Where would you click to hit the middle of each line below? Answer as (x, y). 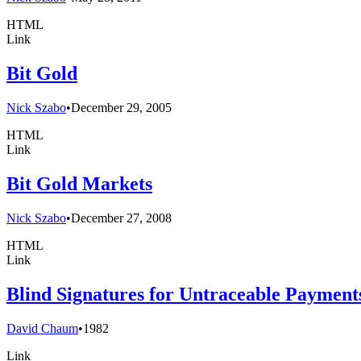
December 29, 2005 (121, 107)
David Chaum (42, 328)
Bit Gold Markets (79, 183)
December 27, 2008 (121, 218)
